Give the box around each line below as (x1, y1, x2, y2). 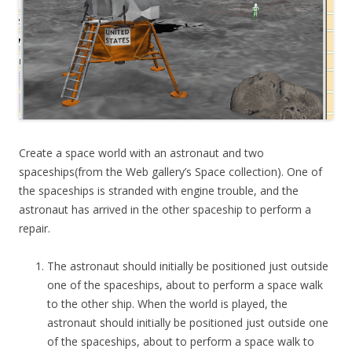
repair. (19, 221, 50, 236)
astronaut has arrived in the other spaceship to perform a (19, 202, 311, 218)
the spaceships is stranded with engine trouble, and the (19, 183, 299, 199)
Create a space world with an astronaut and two (19, 145, 264, 161)
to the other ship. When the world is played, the (47, 296, 288, 312)
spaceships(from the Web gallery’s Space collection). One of (19, 164, 322, 180)
